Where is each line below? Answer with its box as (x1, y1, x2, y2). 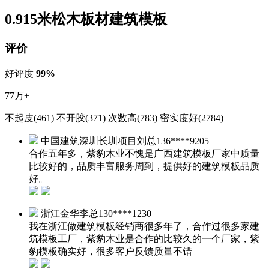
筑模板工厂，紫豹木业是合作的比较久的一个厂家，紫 (29, 233, 259, 244)
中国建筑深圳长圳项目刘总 (41, 135, 156, 146)
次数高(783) (108, 112, 157, 123)
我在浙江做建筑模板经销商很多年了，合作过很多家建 (29, 220, 259, 231)
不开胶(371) (56, 112, 106, 123)
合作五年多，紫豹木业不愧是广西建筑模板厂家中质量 (29, 148, 259, 159)
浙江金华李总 (41, 208, 98, 219)
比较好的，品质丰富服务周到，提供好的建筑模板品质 (29, 160, 259, 171)
